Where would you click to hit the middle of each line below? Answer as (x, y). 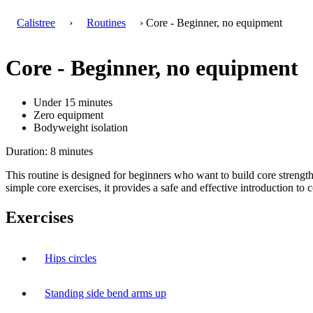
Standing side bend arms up (105, 293)
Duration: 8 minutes (49, 151)
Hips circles (71, 258)
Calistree (36, 23)
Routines (106, 23)
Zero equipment (68, 115)
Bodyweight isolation (81, 127)
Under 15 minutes (73, 102)
